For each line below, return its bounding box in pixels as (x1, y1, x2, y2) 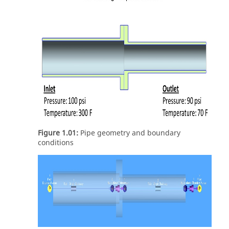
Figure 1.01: (38, 128, 78, 139)
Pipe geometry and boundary (78, 128, 180, 139)
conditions (38, 138, 74, 148)
